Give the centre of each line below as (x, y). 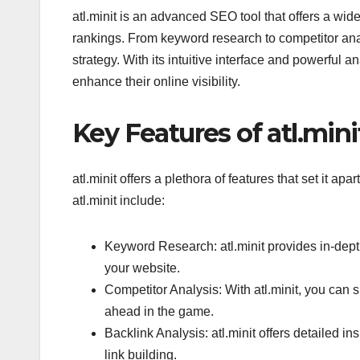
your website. (142, 268)
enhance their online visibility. (156, 82)
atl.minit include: (119, 200)
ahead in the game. (159, 311)
